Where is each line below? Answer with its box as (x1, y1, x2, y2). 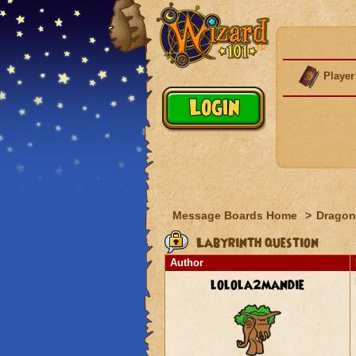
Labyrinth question (192, 234, 319, 253)
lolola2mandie (210, 276, 304, 295)
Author (169, 257, 203, 269)
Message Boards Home (172, 209, 300, 222)
